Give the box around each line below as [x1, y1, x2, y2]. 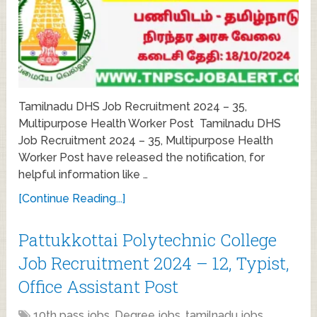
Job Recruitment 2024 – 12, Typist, [18, 252, 290, 275]
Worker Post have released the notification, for [18, 151, 265, 165]
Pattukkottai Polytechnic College [18, 229, 277, 252]
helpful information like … [18, 168, 149, 182]
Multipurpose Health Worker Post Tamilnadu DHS [18, 117, 282, 131]
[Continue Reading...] [18, 192, 126, 206]
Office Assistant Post [18, 275, 179, 299]
